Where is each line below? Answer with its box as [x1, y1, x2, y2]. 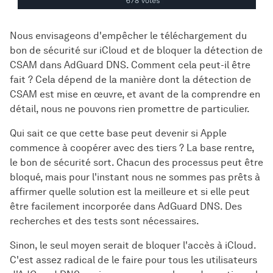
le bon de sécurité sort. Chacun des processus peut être [10, 157, 263, 169]
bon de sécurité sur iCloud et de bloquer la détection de [10, 44, 263, 57]
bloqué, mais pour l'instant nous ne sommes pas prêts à [10, 171, 260, 183]
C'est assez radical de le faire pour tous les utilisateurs [10, 254, 257, 266]
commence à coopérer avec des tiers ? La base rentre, [10, 142, 254, 154]
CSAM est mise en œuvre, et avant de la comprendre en [10, 88, 260, 101]
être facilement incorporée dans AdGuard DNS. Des [10, 200, 242, 213]
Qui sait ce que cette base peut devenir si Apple [10, 127, 227, 140]
